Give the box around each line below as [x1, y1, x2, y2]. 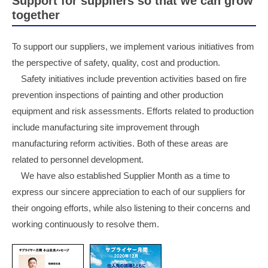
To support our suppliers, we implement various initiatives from [12, 41, 254, 52]
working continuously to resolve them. [12, 219, 159, 230]
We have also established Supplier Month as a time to [21, 170, 230, 181]
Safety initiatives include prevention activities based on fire [21, 74, 247, 84]
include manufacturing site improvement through [12, 122, 199, 133]
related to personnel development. [12, 154, 144, 165]
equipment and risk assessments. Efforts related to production [12, 106, 254, 117]
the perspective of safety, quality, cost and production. [12, 57, 220, 68]
